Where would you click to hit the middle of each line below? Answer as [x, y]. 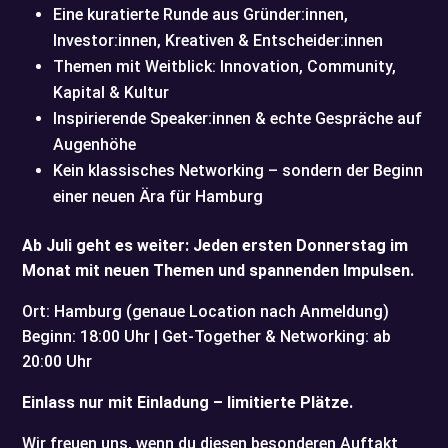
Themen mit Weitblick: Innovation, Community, [225, 66]
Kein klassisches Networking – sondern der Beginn [238, 170]
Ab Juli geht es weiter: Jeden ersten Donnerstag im [215, 245]
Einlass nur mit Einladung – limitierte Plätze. [188, 402]
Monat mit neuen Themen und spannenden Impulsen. [218, 270]
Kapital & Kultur [111, 92]
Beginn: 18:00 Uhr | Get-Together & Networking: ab [207, 336]
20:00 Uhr [57, 361]
